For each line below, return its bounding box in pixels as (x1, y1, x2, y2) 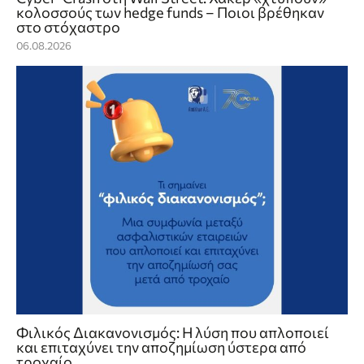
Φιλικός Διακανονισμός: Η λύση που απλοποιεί (16, 323, 329, 342)
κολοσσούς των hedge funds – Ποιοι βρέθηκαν (16, 3, 324, 22)
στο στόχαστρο (16, 18, 120, 37)
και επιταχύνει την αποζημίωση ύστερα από (16, 338, 306, 357)
